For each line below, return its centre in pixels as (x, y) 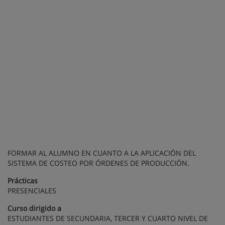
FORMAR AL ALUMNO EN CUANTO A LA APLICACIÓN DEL (102, 153)
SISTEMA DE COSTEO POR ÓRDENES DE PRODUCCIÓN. (98, 163)
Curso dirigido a (34, 208)
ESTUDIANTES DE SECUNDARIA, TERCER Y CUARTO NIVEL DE (108, 218)
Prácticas (23, 181)
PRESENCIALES (32, 191)
